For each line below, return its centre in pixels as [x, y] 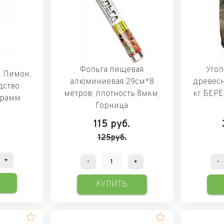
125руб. [112, 138]
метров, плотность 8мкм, [112, 94]
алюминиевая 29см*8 [112, 82]
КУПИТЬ [112, 184]
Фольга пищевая [112, 70]
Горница [112, 106]
